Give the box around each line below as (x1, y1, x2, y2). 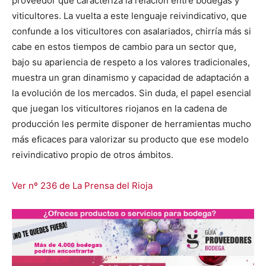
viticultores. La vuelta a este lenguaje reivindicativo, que (12, 10, 247, 22)
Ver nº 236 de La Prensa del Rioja (12, 180, 153, 192)
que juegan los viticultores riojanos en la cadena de (12, 103, 227, 115)
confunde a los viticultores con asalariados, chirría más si (12, 26, 251, 37)
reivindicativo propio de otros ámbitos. (12, 149, 173, 161)
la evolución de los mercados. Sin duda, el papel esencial (12, 87, 251, 99)
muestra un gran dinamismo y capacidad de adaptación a (12, 72, 249, 84)
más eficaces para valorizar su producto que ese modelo (12, 134, 249, 145)
